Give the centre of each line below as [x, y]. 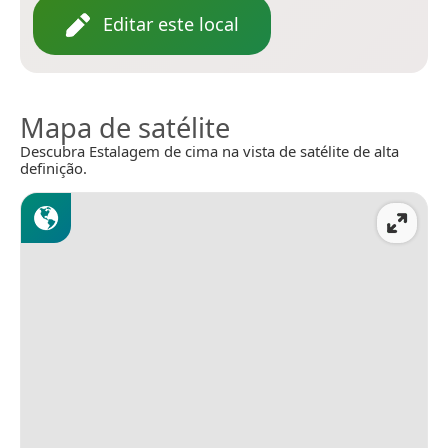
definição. [53, 168]
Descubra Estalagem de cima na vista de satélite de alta [209, 151]
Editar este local [171, 24]
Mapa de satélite [125, 128]
